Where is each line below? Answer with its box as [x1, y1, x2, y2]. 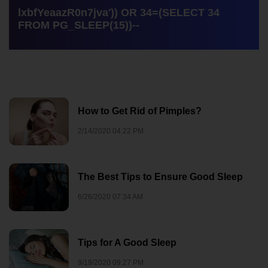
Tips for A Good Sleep [78, 237, 176, 248]
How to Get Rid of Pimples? [78, 106, 202, 116]
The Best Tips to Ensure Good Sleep [78, 172, 243, 182]
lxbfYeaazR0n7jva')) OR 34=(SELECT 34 [18, 7, 220, 19]
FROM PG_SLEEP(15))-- [18, 19, 139, 31]
